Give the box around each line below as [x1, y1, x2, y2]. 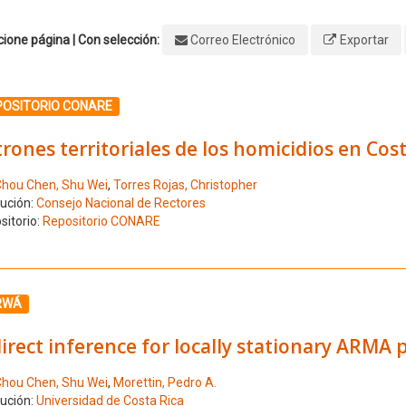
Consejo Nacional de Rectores [35, 196, 206, 211]
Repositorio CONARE [42, 214, 160, 229]
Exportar [339, 32, 389, 47]
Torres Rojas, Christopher [112, 178, 257, 193]
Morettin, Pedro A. [112, 375, 217, 391]
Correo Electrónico [190, 32, 295, 47]
